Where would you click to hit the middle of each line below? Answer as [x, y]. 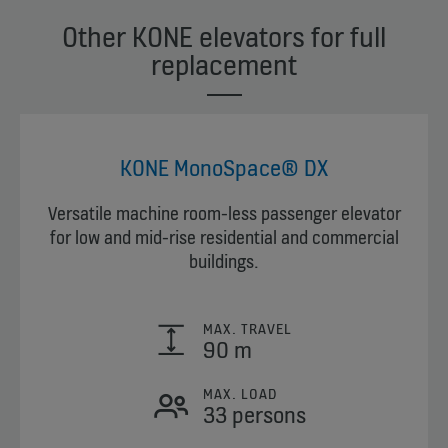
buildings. [224, 262]
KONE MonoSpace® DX [224, 168]
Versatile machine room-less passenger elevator [224, 214]
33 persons [254, 415]
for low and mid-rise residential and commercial [224, 238]
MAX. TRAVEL [247, 329]
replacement [224, 65]
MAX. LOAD [239, 394]
